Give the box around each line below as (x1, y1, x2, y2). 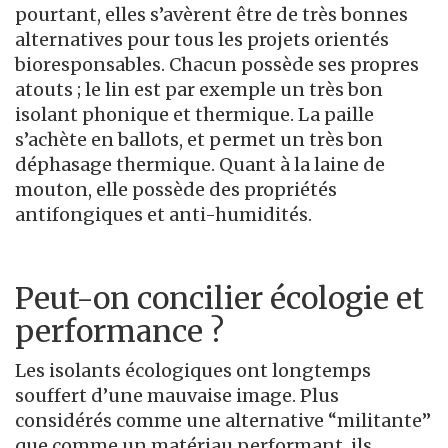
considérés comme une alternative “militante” (15, 408, 431, 432)
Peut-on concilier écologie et (15, 278, 424, 317)
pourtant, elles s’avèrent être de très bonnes (15, 2, 408, 26)
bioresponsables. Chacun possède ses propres (15, 52, 419, 76)
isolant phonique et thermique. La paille (15, 102, 374, 126)
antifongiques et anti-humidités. (15, 202, 316, 226)
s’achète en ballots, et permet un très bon (15, 127, 383, 151)
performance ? (15, 311, 231, 350)
